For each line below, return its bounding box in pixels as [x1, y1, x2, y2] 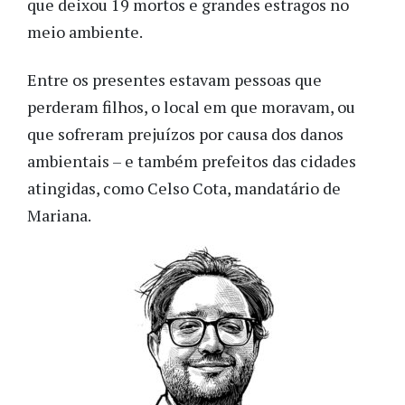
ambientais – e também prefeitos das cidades [27, 149, 356, 172]
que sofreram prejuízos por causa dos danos [27, 122, 344, 145]
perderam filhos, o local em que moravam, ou [27, 95, 355, 118]
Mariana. [27, 203, 91, 226]
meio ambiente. [27, 21, 143, 43]
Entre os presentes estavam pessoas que [27, 68, 322, 90]
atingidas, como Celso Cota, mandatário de [27, 176, 341, 199]
